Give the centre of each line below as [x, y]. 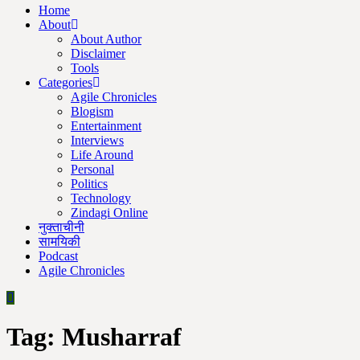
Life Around [102, 155]
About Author [106, 39]
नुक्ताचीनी [61, 227]
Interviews [97, 140]
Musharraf [122, 337]
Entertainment [106, 126]
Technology [101, 198]
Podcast [58, 256]
